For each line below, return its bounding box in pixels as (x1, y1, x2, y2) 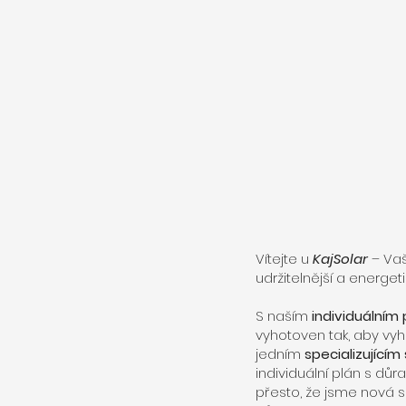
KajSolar (313, 249, 368, 268)
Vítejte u (256, 249, 313, 268)
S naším (256, 306, 312, 325)
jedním (256, 344, 304, 363)
